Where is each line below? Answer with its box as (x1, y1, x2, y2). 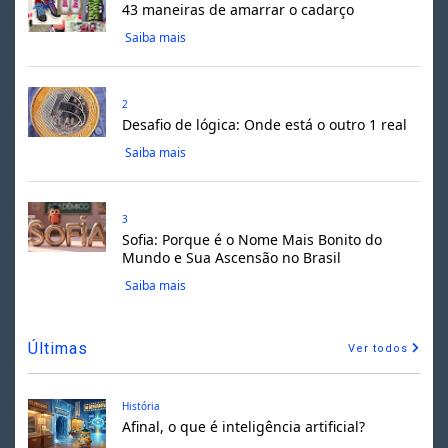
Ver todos (348, 341, 413, 355)
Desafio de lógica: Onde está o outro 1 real (121, 114, 407, 134)
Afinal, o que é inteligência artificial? (121, 416, 365, 436)
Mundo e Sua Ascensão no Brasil (121, 247, 341, 267)
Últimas (27, 338, 88, 358)
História (121, 398, 160, 413)
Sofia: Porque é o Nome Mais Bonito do (121, 229, 382, 249)
